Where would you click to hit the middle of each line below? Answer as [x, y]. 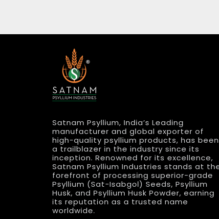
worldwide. [74, 210]
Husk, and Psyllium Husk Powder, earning [133, 193]
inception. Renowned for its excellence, [133, 157]
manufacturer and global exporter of [128, 131]
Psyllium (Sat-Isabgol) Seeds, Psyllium [130, 184]
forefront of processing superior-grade [133, 175]
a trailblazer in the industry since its [126, 149]
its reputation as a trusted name [120, 201]
